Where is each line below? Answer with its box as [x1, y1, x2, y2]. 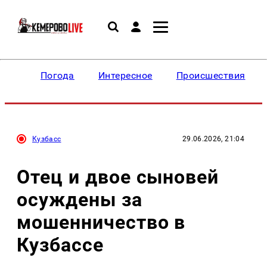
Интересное [98, 70, 153, 81]
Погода [41, 70, 74, 81]
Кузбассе [17, 233, 104, 256]
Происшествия [176, 70, 246, 81]
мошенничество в [17, 210, 186, 234]
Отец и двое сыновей [17, 165, 219, 188]
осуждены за [17, 188, 142, 211]
